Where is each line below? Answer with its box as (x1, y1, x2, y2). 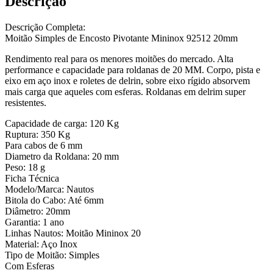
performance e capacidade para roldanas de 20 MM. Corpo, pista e (5, 65, 260, 76)
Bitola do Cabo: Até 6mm (5, 195, 104, 206)
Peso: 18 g (5, 162, 45, 173)
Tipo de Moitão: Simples (5, 250, 99, 261)
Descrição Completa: (5, 22, 85, 33)
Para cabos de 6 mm (5, 140, 82, 151)
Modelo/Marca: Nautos (5, 184, 94, 195)
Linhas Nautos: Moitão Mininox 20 (5, 228, 141, 239)
